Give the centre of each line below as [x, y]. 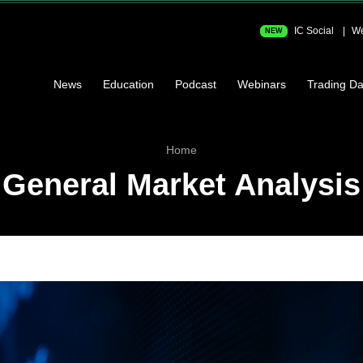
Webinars [262, 84]
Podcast [196, 84]
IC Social [313, 31]
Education [128, 84]
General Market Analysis [181, 185]
